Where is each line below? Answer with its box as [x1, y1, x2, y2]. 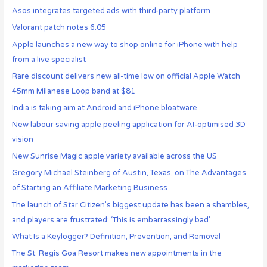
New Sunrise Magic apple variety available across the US [11, 151, 217, 162]
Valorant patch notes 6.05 [11, 23, 106, 33]
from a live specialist [11, 54, 86, 64]
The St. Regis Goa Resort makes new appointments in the [11, 249, 222, 258]
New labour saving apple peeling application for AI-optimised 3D [11, 120, 246, 130]
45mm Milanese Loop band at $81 [11, 86, 135, 96]
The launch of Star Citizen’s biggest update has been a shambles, [11, 200, 249, 210]
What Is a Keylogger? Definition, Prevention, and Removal [11, 231, 221, 241]
